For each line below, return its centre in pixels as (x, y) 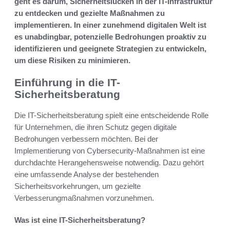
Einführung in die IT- (67, 83)
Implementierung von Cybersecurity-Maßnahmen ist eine (110, 150)
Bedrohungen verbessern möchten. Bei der (86, 139)
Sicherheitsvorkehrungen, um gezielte (78, 186)
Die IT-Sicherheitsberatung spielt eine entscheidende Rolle (111, 115)
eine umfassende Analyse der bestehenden (87, 174)
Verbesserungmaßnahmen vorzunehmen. (84, 198)
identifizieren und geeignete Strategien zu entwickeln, (110, 49)
